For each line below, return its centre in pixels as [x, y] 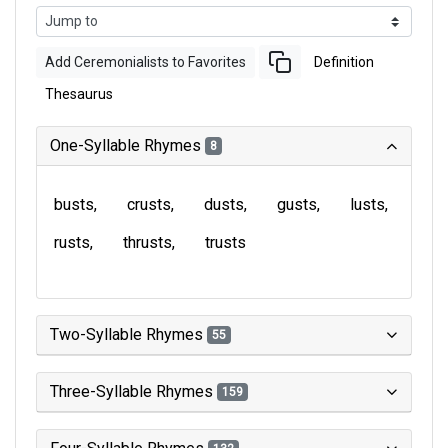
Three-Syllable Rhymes [133, 391]
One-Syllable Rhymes [127, 145]
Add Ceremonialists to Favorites [145, 61]
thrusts [147, 242]
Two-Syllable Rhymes [128, 334]
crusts [149, 204]
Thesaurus [79, 94]
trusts [225, 242]
